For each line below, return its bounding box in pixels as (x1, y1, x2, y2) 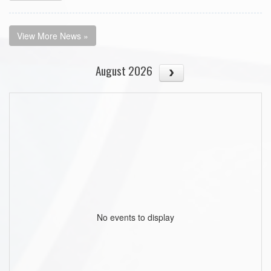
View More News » (17, 29, 88, 42)
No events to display (97, 211, 174, 223)
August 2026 (96, 61, 153, 79)
